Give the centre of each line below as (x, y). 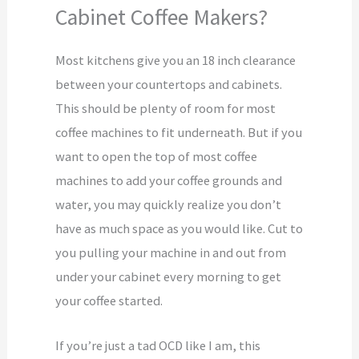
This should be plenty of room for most (166, 109)
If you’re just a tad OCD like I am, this (158, 346)
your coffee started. (109, 301)
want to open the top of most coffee (157, 157)
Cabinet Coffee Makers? (162, 18)
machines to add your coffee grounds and (169, 181)
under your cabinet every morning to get (169, 277)
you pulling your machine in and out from (171, 253)
